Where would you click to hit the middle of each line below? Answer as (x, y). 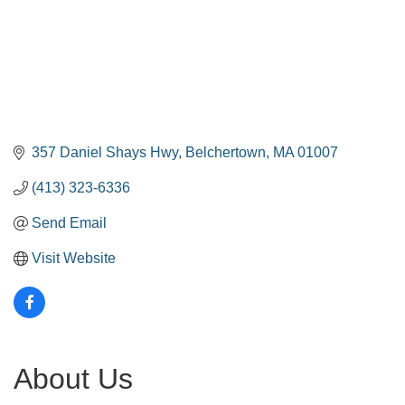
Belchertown (226, 153)
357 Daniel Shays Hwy (105, 153)
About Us (73, 379)
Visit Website (74, 259)
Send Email (69, 223)
